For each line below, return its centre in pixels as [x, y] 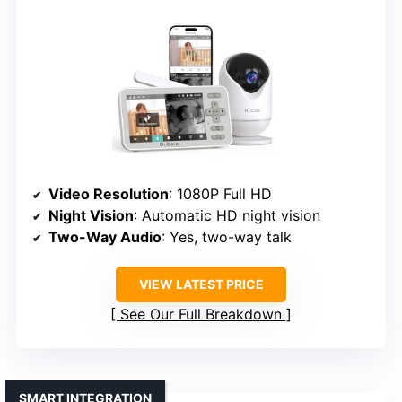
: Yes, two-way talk [227, 236]
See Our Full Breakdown [201, 314]
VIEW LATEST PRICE [201, 284]
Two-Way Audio [105, 236]
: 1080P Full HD [220, 193]
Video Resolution [109, 193]
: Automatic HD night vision [227, 215]
